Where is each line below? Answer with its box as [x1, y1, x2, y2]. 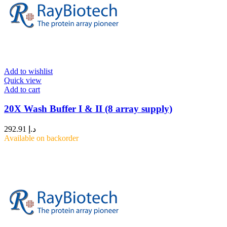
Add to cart [4, 85, 40, 94]
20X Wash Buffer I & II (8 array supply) [4, 103, 172, 115]
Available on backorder [4, 134, 79, 143]
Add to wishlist [4, 66, 53, 75]
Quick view [4, 75, 42, 85]
